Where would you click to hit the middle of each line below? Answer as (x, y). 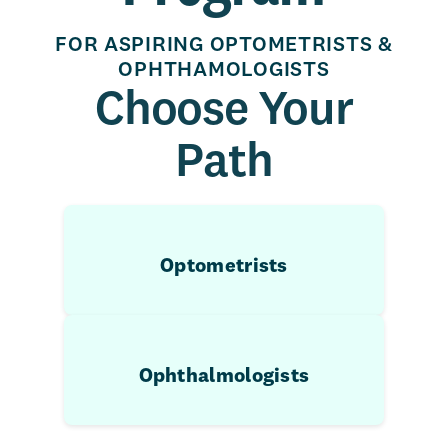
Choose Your (224, 107)
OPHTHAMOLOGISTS (224, 68)
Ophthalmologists (224, 374)
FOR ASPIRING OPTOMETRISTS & (224, 43)
